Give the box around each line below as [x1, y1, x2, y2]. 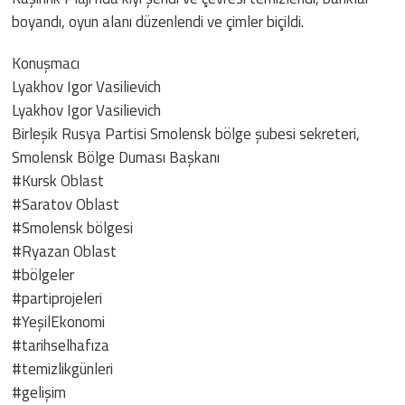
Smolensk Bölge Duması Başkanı [12, 145, 221, 169]
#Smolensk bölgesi [12, 215, 134, 240]
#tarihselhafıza [12, 333, 110, 357]
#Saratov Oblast [12, 192, 120, 216]
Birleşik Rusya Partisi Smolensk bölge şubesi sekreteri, [12, 121, 361, 146]
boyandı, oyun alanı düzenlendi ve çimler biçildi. [12, 9, 305, 33]
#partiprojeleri [12, 286, 103, 310]
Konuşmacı [12, 51, 80, 75]
